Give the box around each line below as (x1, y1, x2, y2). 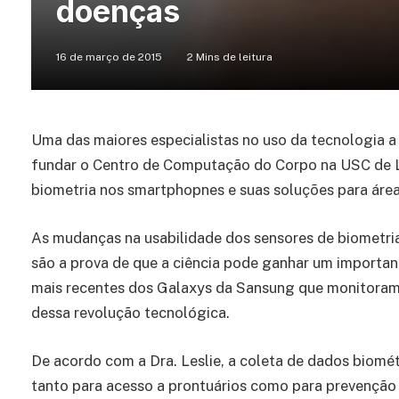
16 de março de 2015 (56, 51, 162, 64)
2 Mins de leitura (187, 51, 273, 64)
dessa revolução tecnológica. (31, 303, 230, 322)
